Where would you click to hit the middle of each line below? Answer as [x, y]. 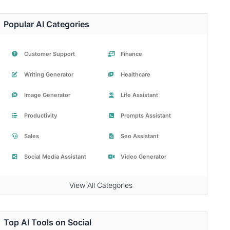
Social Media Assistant [55, 157]
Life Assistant [139, 95]
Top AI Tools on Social [47, 222]
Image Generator [47, 95]
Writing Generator [49, 74]
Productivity [40, 116]
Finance [131, 54]
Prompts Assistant [146, 116]
